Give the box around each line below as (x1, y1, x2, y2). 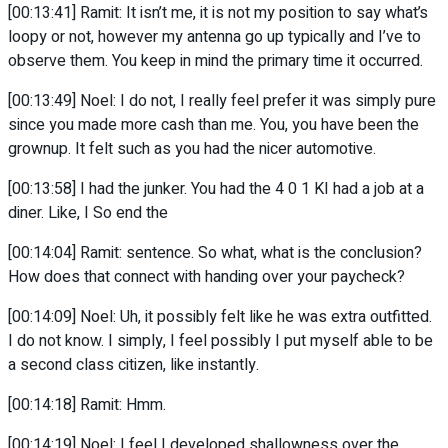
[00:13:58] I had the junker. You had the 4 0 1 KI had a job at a (8, 177, 424, 202)
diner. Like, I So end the (8, 201, 168, 226)
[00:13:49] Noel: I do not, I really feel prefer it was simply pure (8, 89, 436, 114)
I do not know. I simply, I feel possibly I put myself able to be (8, 329, 433, 354)
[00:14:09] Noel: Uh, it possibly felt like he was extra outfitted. (8, 305, 432, 330)
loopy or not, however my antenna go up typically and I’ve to (8, 25, 421, 50)
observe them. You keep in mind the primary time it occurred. (8, 49, 423, 74)
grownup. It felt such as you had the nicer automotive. (8, 137, 376, 162)
